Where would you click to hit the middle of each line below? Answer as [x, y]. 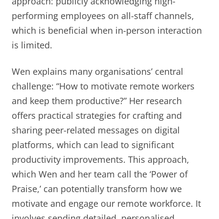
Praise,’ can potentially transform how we [97, 188]
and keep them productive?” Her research [97, 100]
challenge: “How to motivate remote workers [103, 86]
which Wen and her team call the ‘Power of [100, 174]
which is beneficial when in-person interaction [107, 30]
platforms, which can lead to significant [93, 144]
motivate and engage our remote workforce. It [106, 203]
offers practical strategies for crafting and [97, 115]
